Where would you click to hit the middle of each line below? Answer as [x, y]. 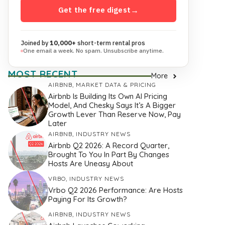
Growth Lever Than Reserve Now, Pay [115, 115]
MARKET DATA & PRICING [116, 85]
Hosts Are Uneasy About [91, 163]
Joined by [35, 43]
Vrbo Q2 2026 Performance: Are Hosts [116, 190]
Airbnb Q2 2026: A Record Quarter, [109, 145]
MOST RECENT [43, 74]
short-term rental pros [110, 43]
